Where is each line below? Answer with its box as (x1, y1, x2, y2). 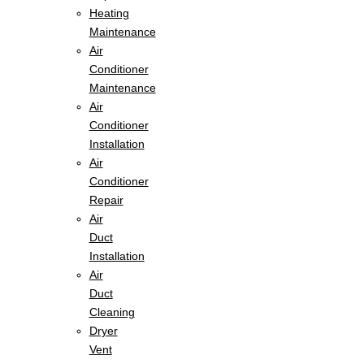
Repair (89, 193, 123, 206)
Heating (89, 6, 129, 19)
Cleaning (89, 305, 135, 318)
